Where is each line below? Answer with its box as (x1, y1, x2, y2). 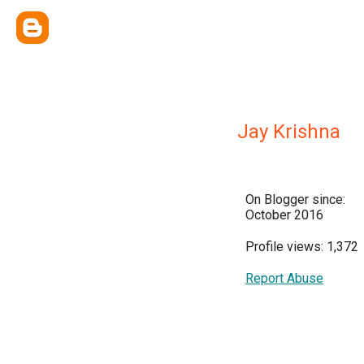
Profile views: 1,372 (245, 239, 358, 254)
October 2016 (245, 207, 323, 223)
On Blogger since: (245, 192, 345, 207)
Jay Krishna (237, 120, 340, 143)
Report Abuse (245, 271, 323, 286)
